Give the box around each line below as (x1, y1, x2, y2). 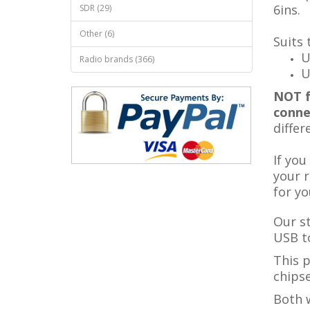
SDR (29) (80, 2, 111, 14)
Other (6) (80, 28, 114, 39)
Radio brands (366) (80, 53, 154, 65)
